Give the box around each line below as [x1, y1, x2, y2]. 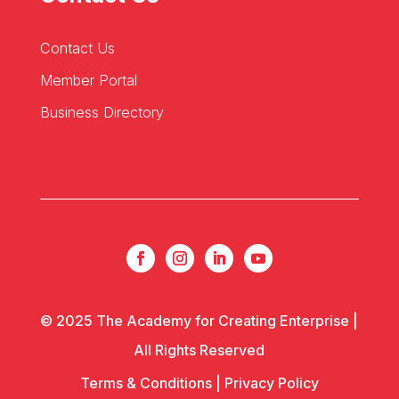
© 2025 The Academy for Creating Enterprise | [40, 311, 359, 330]
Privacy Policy [224, 373, 319, 392]
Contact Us [39, 38, 115, 57]
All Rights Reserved [134, 340, 265, 359]
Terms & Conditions [79, 373, 212, 392]
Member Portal [39, 70, 137, 89]
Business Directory [39, 102, 164, 121]
